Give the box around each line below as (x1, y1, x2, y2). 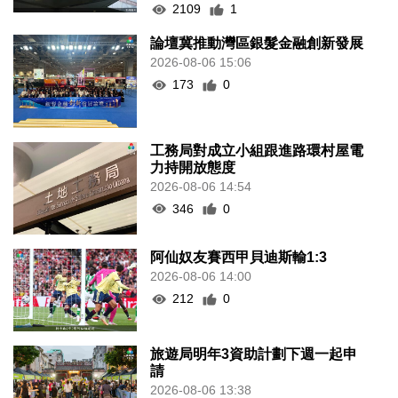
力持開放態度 (150, 159, 236, 175)
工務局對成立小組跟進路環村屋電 (150, 142, 364, 158)
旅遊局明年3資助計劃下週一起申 (150, 346, 358, 362)
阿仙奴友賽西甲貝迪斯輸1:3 (150, 250, 328, 266)
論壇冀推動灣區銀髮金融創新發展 (150, 36, 364, 52)
